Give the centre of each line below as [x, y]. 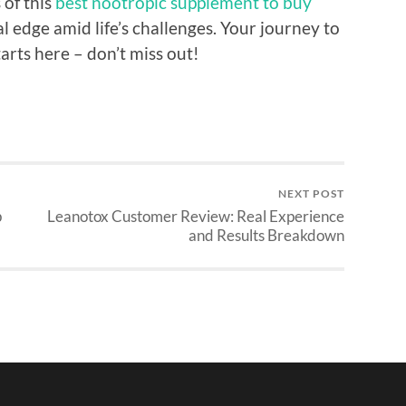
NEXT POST [311, 194]
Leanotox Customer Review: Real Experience [196, 217]
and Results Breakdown [266, 236]
